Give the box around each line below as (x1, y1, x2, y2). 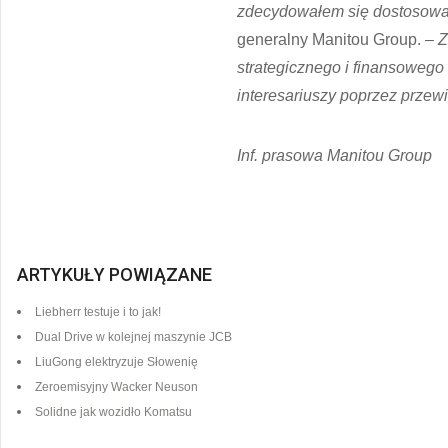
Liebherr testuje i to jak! (35, 305, 161, 320)
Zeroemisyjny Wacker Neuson (35, 380, 201, 395)
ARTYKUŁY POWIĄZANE (17, 264, 212, 286)
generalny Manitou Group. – (237, 31, 438, 49)
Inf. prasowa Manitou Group (237, 147, 432, 165)
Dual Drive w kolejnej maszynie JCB (35, 330, 232, 345)
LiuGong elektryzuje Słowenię (35, 355, 198, 370)
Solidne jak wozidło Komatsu (35, 405, 192, 420)
